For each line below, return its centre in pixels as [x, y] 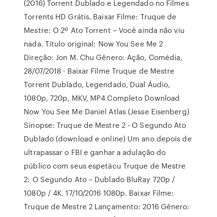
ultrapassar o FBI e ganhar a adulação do [95, 152]
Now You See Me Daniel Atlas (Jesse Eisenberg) [107, 111]
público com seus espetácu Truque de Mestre [105, 166]
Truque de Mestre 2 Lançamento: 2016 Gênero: [107, 206]
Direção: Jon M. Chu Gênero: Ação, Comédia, [103, 57]
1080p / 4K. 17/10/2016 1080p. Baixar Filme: [99, 193]
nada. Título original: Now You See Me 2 [93, 44]
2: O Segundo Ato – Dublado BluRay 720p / [100, 179]
